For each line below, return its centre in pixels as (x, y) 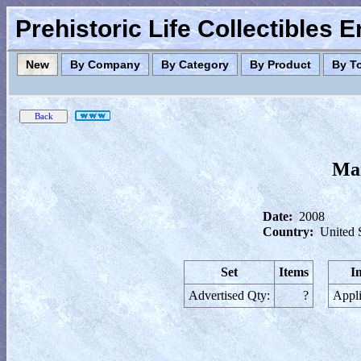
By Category (195, 64)
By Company (105, 64)
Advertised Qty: (229, 295)
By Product (280, 64)
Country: (288, 232)
